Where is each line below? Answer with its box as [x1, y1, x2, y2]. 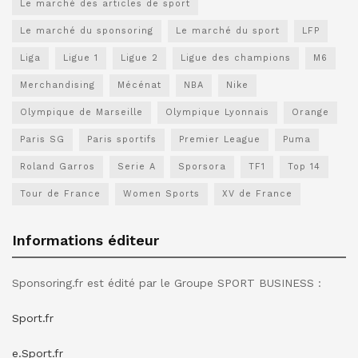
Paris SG [20, 133, 65, 145]
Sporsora [178, 161, 226, 172]
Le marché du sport [176, 25, 280, 36]
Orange [292, 106, 329, 117]
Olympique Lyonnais [165, 106, 269, 117]
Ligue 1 [63, 52, 98, 63]
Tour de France [20, 188, 101, 199]
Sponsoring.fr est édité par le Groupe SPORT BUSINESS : [12, 276, 321, 289]
